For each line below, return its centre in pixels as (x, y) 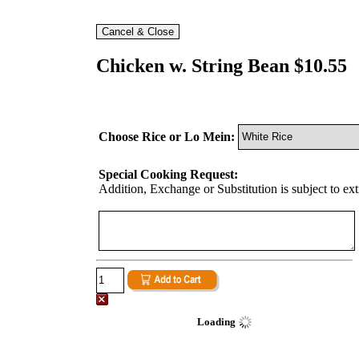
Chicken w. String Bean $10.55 (222, 65)
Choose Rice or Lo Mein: (167, 136)
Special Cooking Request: (168, 174)
